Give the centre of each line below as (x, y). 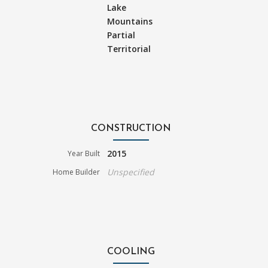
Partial (121, 35)
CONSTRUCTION (131, 128)
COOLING (131, 252)
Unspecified (131, 172)
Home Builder (77, 172)
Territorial (129, 48)
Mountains (130, 21)
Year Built (84, 153)
